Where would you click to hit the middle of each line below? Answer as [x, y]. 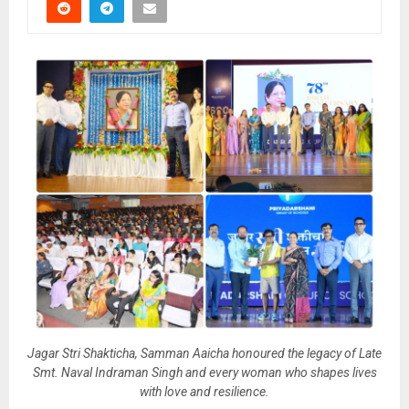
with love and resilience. [204, 392]
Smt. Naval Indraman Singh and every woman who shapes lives [204, 373]
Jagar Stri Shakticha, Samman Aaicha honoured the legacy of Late [204, 354]
